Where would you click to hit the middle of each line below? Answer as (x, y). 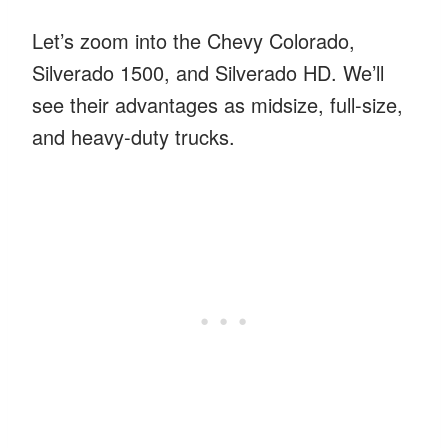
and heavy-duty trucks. (133, 136)
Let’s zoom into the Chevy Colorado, (193, 40)
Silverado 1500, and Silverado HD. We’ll (208, 72)
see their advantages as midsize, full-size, (217, 104)
